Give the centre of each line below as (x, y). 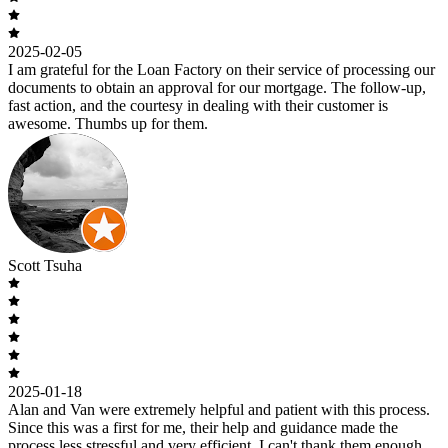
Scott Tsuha (45, 265)
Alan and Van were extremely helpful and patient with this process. (219, 409)
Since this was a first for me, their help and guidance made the (203, 427)
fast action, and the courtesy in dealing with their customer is (198, 105)
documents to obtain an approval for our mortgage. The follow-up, (217, 87)
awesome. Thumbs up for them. (108, 123)
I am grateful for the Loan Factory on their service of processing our (221, 69)
